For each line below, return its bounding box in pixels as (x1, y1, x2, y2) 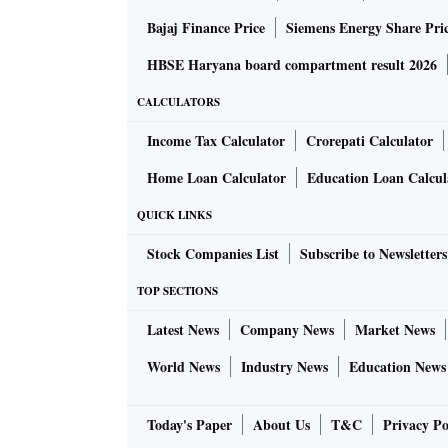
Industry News (241, 356, 328, 377)
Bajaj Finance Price (147, 17, 265, 38)
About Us (253, 414, 310, 435)
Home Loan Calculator (147, 167, 286, 188)
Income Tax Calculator (147, 130, 285, 151)
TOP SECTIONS (137, 283, 218, 299)
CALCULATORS (137, 94, 220, 110)
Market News (355, 319, 435, 340)
